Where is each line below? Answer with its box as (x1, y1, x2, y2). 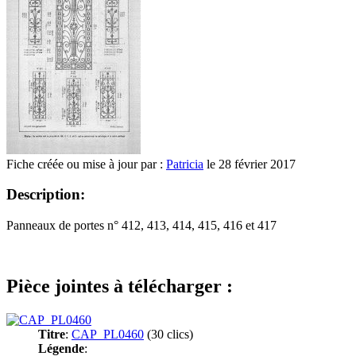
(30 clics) (144, 327, 193, 341)
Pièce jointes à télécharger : (6, 275, 233, 296)
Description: (6, 186, 85, 203)
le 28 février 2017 (203, 157, 296, 171)
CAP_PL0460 (72, 327, 144, 341)
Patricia (166, 157, 203, 171)
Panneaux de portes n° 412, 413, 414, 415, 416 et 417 (6, 218, 277, 232)
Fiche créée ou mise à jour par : (6, 157, 166, 171)
